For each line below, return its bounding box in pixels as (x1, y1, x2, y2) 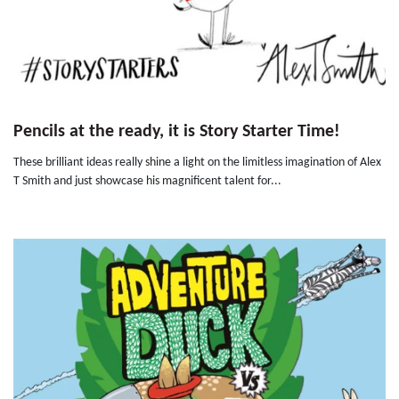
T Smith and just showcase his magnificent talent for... (13, 175, 281, 189)
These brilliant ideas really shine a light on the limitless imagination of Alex (13, 156, 381, 170)
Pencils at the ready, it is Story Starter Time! (13, 123, 340, 142)
